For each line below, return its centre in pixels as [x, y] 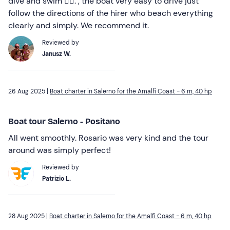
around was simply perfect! [60, 150]
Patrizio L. [56, 178]
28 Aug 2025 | [29, 216]
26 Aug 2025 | [29, 91]
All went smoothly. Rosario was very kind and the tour [108, 138]
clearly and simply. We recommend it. [79, 25]
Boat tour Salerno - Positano [64, 121]
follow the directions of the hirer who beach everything [111, 13]
